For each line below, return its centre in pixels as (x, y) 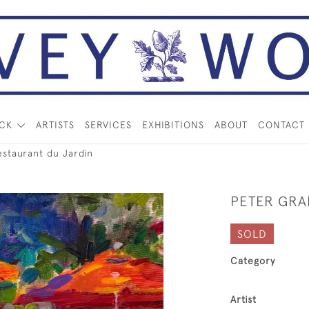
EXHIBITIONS (173, 125)
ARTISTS (55, 125)
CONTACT (281, 125)
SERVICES (108, 125)
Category (253, 261)
